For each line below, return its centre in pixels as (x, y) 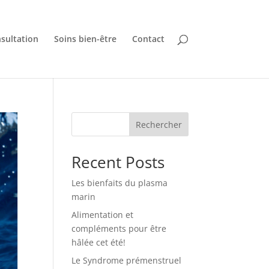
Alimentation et (103, 215)
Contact (148, 39)
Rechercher (159, 124)
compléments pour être (119, 228)
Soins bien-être (85, 39)
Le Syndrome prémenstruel (127, 260)
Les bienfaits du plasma (120, 183)
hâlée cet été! (99, 242)
